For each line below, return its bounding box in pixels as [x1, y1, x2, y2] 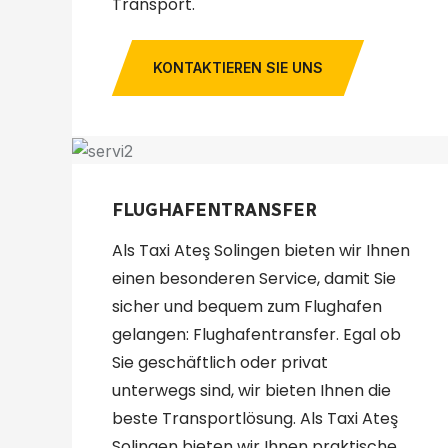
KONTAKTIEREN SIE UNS [153, 59, 323, 77]
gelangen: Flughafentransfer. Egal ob [112, 323, 401, 347]
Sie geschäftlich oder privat [112, 351, 328, 375]
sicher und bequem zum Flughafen [112, 295, 382, 319]
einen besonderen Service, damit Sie [112, 267, 396, 291]
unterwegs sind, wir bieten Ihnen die [112, 379, 391, 403]
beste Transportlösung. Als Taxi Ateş [112, 407, 398, 431]
